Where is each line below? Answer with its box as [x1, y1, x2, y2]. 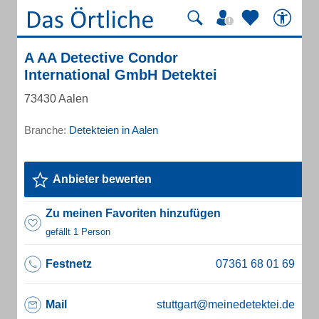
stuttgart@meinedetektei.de [157, 298, 295, 310]
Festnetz [46, 258, 92, 270]
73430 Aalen [24, 93, 88, 105]
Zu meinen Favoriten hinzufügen [46, 207, 221, 219]
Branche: [24, 124, 69, 136]
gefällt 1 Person [46, 226, 110, 237]
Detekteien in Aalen [69, 124, 158, 136]
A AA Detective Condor [24, 50, 178, 66]
